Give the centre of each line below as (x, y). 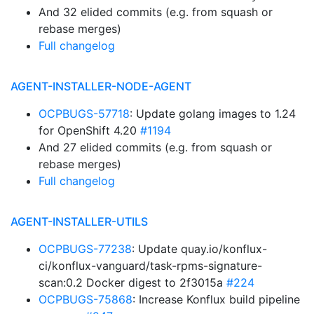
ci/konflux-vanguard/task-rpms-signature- (150, 266)
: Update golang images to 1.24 (213, 114)
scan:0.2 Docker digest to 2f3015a (132, 282)
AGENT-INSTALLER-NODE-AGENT (101, 86)
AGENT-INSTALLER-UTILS (79, 221)
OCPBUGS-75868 (86, 299)
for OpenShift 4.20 (89, 130)
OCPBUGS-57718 (84, 114)
